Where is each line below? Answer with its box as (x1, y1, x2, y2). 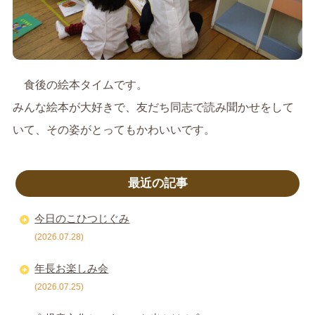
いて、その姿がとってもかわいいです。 (13, 124, 216, 136)
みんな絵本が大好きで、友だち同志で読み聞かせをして (13, 101, 295, 114)
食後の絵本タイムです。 (13, 79, 148, 91)
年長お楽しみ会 (34, 262, 109, 274)
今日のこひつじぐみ (34, 212, 130, 224)
